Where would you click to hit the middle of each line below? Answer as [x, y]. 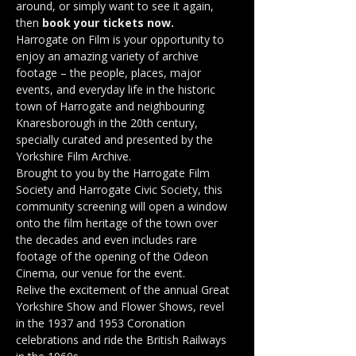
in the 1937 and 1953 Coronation [102, 323]
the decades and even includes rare [108, 240]
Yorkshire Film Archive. [74, 156]
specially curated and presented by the [116, 139]
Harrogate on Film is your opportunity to [122, 39]
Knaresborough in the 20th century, [108, 123]
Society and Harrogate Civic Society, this [121, 190]
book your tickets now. [108, 23]
